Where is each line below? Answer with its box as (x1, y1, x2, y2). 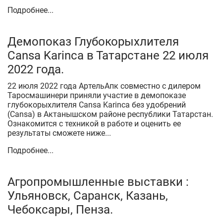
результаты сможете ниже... (7, 128, 111, 138)
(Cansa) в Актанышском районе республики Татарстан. (7, 110, 213, 119)
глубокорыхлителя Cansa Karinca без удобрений (7, 100, 132, 110)
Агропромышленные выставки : (7, 175, 189, 189)
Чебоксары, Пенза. (7, 203, 113, 217)
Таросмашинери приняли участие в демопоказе (7, 91, 186, 100)
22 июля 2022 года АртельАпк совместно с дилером (7, 81, 201, 91)
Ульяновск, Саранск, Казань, (7, 189, 168, 203)
